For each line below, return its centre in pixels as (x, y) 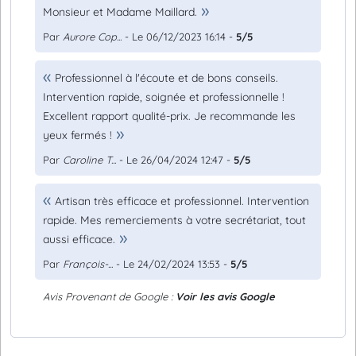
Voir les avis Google (225, 296)
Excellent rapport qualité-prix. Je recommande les (169, 116)
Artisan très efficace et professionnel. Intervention (182, 201)
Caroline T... (89, 160)
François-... (88, 264)
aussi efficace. (79, 239)
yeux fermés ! (77, 135)
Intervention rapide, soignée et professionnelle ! (164, 97)
